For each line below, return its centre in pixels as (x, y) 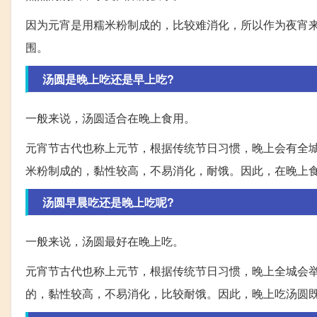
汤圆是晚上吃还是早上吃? (108, 79)
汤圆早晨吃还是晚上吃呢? (108, 202)
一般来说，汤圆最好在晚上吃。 (105, 241)
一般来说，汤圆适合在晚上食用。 (110, 118)
